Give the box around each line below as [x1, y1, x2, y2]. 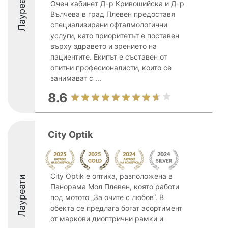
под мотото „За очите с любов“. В [50, 193, 164, 202]
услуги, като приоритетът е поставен [50, 31, 179, 40]
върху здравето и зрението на [50, 42, 157, 50]
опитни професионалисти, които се [50, 63, 172, 72]
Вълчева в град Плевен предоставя [50, 10, 175, 18]
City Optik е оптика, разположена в [50, 172, 173, 180]
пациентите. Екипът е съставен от [50, 52, 167, 61]
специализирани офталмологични [50, 20, 167, 29]
